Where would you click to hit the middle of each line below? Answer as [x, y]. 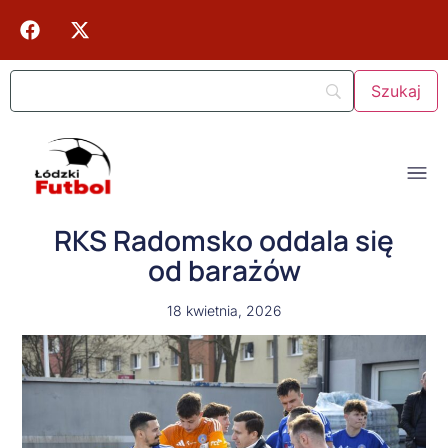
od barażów [224, 270]
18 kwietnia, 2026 [224, 311]
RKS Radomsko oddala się [224, 240]
